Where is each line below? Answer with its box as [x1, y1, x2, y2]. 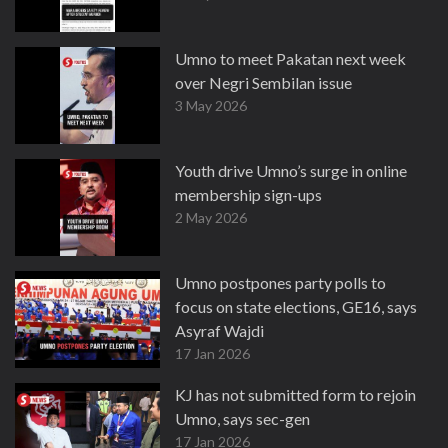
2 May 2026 [175, 209, 247, 226]
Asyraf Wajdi [175, 321, 264, 340]
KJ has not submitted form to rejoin [175, 385, 416, 404]
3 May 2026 [175, 97, 247, 114]
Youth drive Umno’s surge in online [175, 161, 407, 180]
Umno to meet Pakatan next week [175, 49, 406, 68]
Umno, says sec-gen [175, 409, 310, 428]
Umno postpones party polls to [175, 273, 386, 292]
